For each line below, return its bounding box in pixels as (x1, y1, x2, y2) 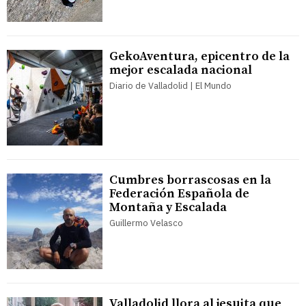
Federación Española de (109, 185, 249, 201)
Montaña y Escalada (109, 199, 227, 215)
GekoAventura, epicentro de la (109, 48, 290, 64)
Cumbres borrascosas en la (109, 171, 271, 188)
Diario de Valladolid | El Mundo (109, 79, 232, 92)
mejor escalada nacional (109, 61, 252, 78)
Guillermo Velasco (109, 217, 183, 229)
